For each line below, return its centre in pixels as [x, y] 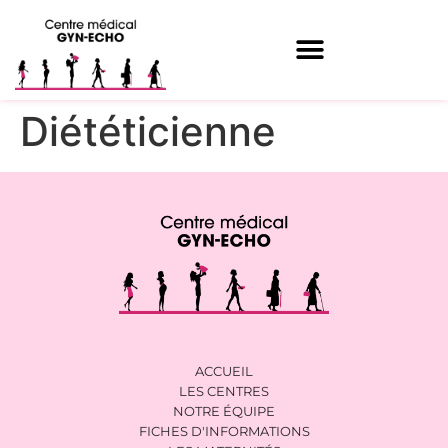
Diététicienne [148, 132]
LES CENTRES [224, 391]
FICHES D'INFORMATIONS [224, 431]
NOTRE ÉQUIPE [224, 411]
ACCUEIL [224, 371]
